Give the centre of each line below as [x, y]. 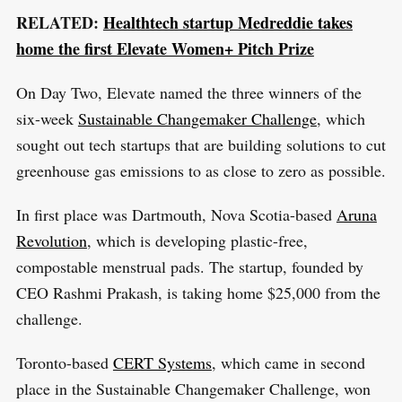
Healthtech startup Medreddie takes [227, 22]
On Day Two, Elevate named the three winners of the [188, 92]
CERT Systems [162, 362]
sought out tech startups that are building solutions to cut [201, 144]
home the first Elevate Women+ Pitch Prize [165, 48]
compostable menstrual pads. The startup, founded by [189, 266]
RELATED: [59, 22]
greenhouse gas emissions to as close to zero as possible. [201, 170]
